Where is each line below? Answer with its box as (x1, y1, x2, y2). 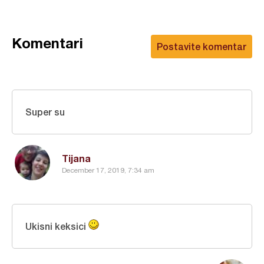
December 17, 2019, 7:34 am (62, 166, 154, 174)
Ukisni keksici (25, 220, 88, 232)
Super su (25, 106, 65, 117)
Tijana (62, 153, 91, 164)
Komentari (12, 35, 83, 51)
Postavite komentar (157, 41, 246, 52)
